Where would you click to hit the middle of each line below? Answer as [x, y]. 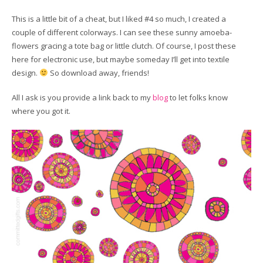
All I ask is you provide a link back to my [82, 98]
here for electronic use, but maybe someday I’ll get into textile [121, 59]
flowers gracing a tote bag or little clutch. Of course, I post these [124, 45]
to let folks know [198, 98]
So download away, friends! [98, 73]
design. [26, 73]
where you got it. [41, 111]
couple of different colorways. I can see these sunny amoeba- [122, 32]
